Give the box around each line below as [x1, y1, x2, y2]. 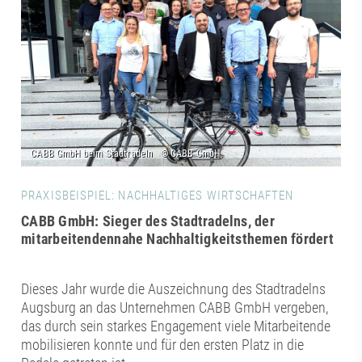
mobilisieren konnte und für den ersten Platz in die [21, 335, 305, 353]
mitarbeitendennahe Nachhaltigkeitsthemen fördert [21, 229, 334, 247]
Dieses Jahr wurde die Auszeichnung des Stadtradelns [21, 280, 326, 297]
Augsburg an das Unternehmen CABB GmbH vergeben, [21, 298, 329, 316]
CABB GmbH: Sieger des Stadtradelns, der [21, 212, 275, 229]
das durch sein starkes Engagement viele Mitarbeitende [21, 317, 331, 335]
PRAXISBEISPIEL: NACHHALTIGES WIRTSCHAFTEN [21, 187, 294, 203]
